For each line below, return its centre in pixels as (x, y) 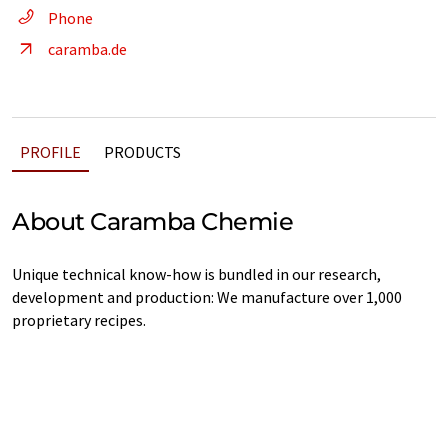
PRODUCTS (142, 152)
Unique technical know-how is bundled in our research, (196, 274)
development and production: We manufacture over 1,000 (207, 297)
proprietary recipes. (79, 320)
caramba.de (87, 49)
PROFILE (50, 152)
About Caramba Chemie (153, 221)
